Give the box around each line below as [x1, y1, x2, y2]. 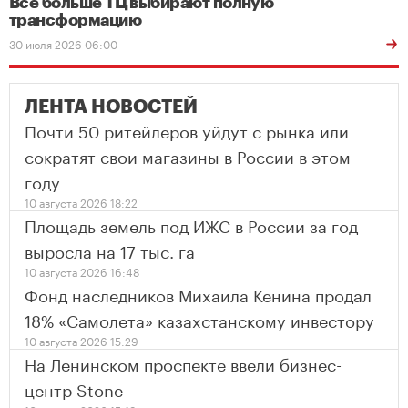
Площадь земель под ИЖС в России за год [25, 211, 358, 237]
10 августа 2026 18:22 [25, 193, 138, 210]
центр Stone [25, 375, 123, 401]
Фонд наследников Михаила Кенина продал [25, 280, 372, 306]
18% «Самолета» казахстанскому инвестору [25, 306, 374, 331]
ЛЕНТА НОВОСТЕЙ [25, 97, 198, 117]
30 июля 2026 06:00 [9, 35, 117, 52]
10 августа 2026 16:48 [25, 262, 139, 280]
